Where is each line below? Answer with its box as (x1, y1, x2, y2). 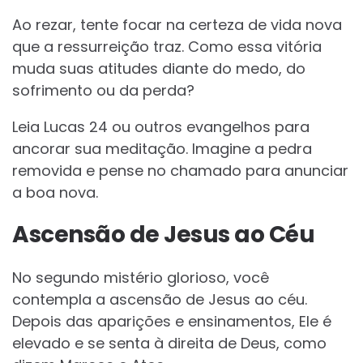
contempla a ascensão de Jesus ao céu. (12, 289, 307, 310)
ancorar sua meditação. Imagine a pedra (12, 139, 312, 160)
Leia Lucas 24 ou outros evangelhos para (12, 117, 310, 138)
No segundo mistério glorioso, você (12, 267, 269, 288)
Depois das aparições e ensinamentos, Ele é (12, 311, 331, 332)
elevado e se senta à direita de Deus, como (12, 333, 327, 354)
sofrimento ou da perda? (12, 80, 194, 101)
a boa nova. (12, 182, 98, 203)
